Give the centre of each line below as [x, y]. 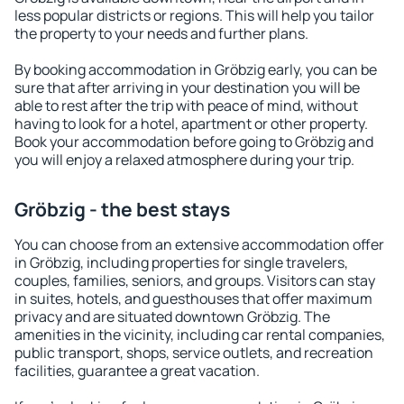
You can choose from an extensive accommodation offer [199, 244]
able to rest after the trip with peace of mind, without [186, 106]
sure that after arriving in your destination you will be [187, 87]
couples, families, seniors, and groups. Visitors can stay [195, 280]
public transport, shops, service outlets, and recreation [194, 353]
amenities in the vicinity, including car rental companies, [200, 335]
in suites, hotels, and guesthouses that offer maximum [193, 298]
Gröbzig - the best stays [122, 209]
